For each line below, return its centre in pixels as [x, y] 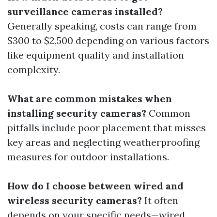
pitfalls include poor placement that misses [107, 128]
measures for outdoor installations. [88, 157]
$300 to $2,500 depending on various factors [108, 40]
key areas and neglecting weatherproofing [103, 142]
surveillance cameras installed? [85, 11]
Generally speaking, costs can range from [102, 26]
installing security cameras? [77, 113]
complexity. [34, 70]
